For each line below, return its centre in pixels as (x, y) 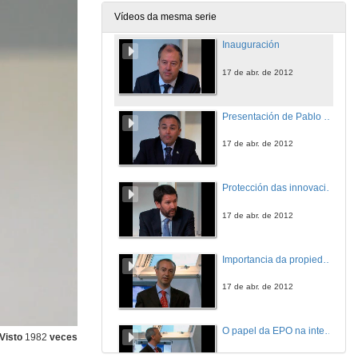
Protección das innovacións (331, 188)
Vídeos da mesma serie (165, 17)
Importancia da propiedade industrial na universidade (328, 259)
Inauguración (251, 45)
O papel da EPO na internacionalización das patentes (329, 331)
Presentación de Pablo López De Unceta (328, 116)
